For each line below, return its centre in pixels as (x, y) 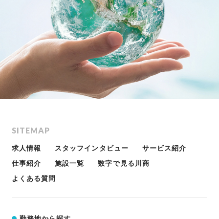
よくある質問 (34, 178)
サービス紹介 (164, 148)
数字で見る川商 (124, 163)
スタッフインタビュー (92, 148)
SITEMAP (31, 130)
